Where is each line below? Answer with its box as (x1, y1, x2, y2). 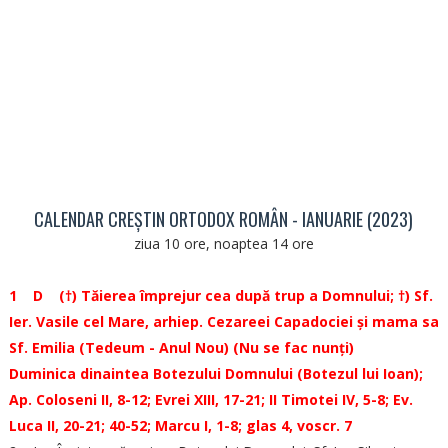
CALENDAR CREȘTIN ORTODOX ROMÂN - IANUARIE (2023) (34, 206, 414, 232)
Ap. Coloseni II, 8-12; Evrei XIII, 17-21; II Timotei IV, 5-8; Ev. (8, 390, 413, 409)
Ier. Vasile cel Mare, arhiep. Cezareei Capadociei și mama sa (8, 312, 439, 331)
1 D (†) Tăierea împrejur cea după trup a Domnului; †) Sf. (8, 286, 433, 305)
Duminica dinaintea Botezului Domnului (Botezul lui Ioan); (8, 364, 423, 383)
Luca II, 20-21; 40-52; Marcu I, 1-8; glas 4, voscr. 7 (8, 416, 352, 435)
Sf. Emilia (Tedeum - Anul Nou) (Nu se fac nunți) (8, 338, 354, 357)
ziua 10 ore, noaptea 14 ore (133, 234, 314, 253)
